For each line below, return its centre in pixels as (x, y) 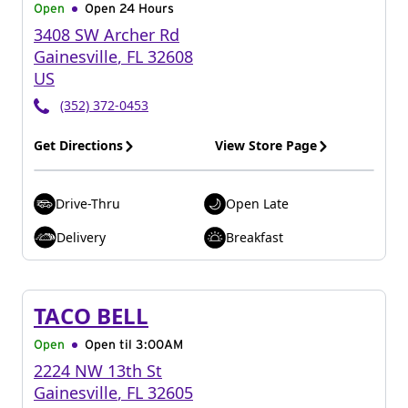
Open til (110, 345)
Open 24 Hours (129, 9)
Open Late (257, 204)
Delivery (81, 237)
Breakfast (255, 237)
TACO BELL (91, 316)
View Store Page (266, 145)
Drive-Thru (88, 204)
